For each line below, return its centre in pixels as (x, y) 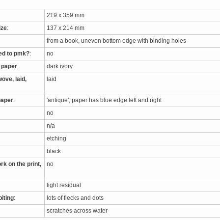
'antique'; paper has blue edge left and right (106, 100)
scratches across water (79, 211)
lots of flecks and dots (77, 198)
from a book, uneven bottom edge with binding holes (118, 41)
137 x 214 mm (67, 28)
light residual (65, 185)
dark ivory (61, 66)
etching (58, 138)
